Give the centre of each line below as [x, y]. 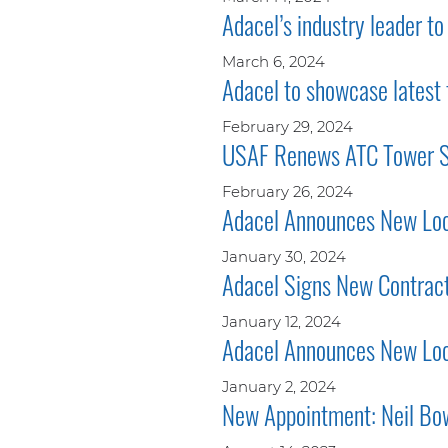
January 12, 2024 [281, 321]
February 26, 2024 [287, 191]
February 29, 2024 [287, 126]
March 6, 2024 [273, 61]
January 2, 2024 [279, 386]
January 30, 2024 [284, 256]
